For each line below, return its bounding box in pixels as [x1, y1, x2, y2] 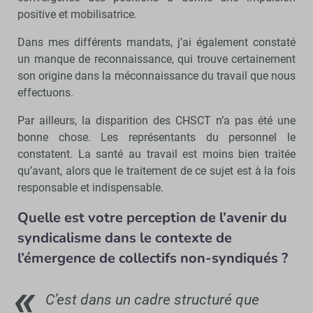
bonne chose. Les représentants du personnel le [17, 130, 296, 144]
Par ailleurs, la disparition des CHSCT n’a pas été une [17, 113, 296, 127]
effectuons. [17, 85, 76, 99]
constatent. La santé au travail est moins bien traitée [17, 147, 296, 161]
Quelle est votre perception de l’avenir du [17, 208, 287, 227]
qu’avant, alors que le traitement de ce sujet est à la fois [17, 163, 296, 177]
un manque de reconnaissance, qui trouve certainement [17, 52, 296, 66]
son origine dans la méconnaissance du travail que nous [17, 68, 296, 82]
